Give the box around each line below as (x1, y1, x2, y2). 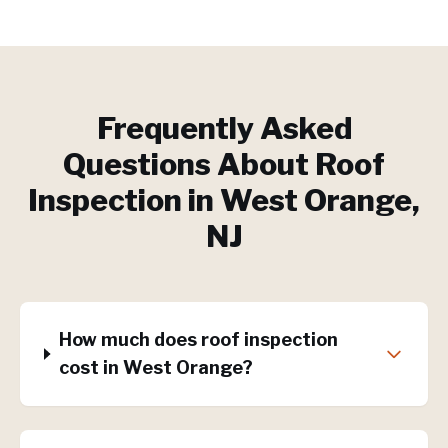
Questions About (63, 146, 315, 182)
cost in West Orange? (58, 357, 253, 378)
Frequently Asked (96, 110, 352, 146)
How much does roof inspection (58, 329, 338, 350)
